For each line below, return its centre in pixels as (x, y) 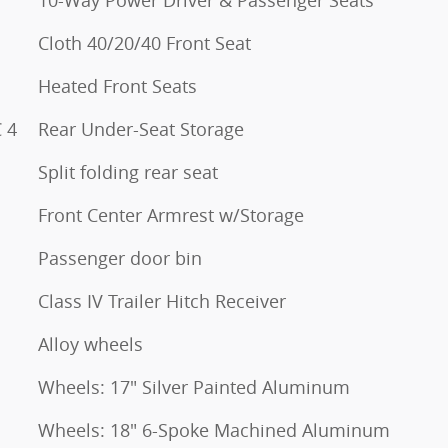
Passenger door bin (120, 258)
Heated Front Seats (117, 86)
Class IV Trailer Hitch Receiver (162, 301)
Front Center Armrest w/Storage (171, 215)
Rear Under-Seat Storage (141, 129)
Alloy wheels (90, 344)
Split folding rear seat (128, 172)
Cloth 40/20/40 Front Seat (144, 43)
